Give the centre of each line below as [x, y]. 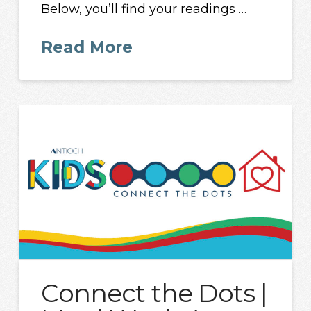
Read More [87, 47]
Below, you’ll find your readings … [144, 9]
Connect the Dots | [154, 293]
